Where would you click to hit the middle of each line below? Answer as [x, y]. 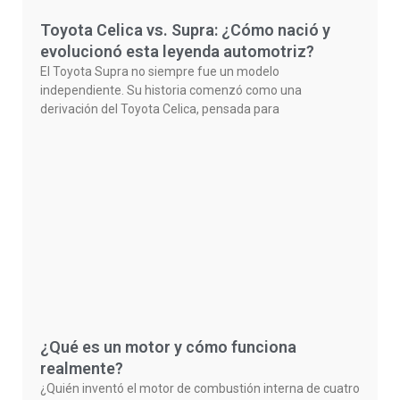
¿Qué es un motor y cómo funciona [168, 347]
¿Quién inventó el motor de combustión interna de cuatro [200, 389]
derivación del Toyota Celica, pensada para [160, 109]
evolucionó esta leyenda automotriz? [177, 52]
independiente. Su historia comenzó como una [171, 91]
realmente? [82, 369]
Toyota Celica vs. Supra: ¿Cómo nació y [185, 30]
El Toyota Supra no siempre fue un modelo [160, 72]
